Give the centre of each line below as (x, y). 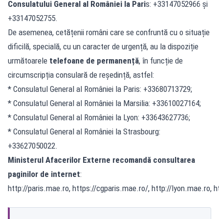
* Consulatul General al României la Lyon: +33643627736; (99, 117)
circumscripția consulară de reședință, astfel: (81, 75)
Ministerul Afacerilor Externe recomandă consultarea (101, 160)
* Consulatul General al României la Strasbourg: (84, 131)
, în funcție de (161, 60)
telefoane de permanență (94, 60)
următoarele (29, 60)
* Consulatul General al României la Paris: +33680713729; (100, 89)
